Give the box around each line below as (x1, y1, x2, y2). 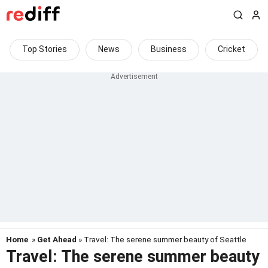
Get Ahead (37, 234, 77, 244)
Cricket (218, 44, 245, 54)
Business (151, 44, 187, 54)
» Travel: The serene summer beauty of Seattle (77, 234, 246, 244)
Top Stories (22, 44, 67, 54)
